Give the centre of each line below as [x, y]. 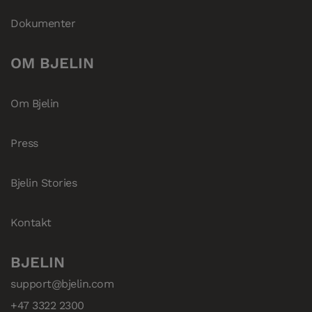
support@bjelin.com [62, 283]
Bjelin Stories [44, 183]
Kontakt [31, 223]
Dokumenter [43, 24]
